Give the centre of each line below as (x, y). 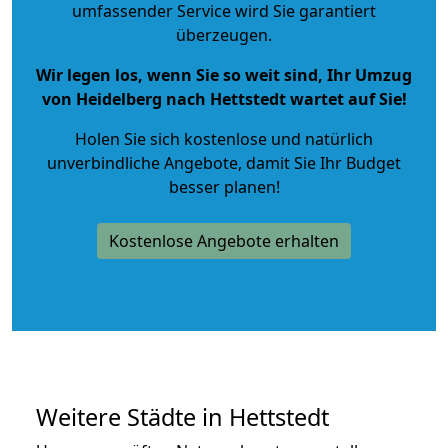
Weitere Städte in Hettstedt (182, 416)
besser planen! (224, 186)
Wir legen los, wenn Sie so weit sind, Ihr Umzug (224, 74)
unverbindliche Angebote (142, 162)
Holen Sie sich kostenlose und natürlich (224, 138)
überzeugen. (224, 34)
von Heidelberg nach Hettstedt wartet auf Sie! (224, 98)
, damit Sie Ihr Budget (319, 162)
